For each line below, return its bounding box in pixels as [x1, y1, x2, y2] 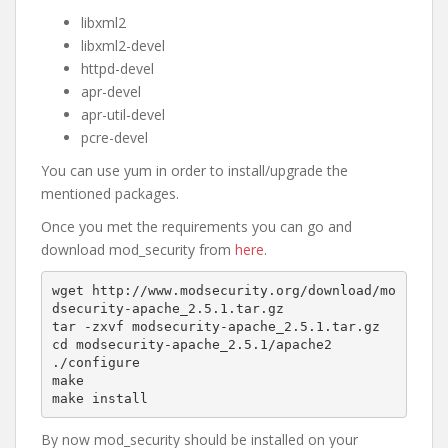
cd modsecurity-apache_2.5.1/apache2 [51, 336, 332, 352]
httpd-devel [81, 59, 154, 78]
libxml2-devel [81, 36, 165, 55]
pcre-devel [81, 128, 148, 147]
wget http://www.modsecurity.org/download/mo [51, 282, 396, 298]
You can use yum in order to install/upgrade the [41, 161, 348, 180]
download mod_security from [41, 240, 235, 259]
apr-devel [81, 82, 141, 101]
